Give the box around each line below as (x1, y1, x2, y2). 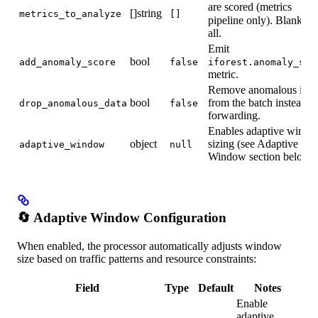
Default (198, 282, 234, 295)
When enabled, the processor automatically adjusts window (17, 240, 282, 253)
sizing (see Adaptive (208, 137, 298, 150)
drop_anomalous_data (19, 97, 127, 109)
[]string (130, 6, 162, 19)
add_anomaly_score (19, 56, 116, 67)
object (130, 137, 157, 150)
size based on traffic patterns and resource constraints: (17, 253, 256, 265)
